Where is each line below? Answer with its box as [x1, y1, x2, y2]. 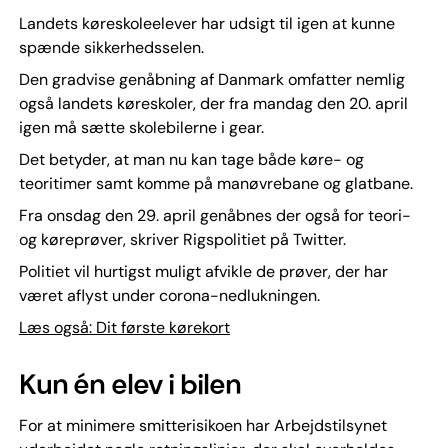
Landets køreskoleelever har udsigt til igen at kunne [18, 13, 395, 34]
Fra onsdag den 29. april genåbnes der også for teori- [18, 205, 411, 226]
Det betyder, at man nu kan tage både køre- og [18, 149, 364, 170]
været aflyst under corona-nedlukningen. [18, 285, 320, 306]
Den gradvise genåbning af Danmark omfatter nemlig [18, 69, 405, 90]
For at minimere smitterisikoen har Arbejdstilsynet [18, 415, 387, 436]
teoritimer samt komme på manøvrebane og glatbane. [18, 173, 413, 194]
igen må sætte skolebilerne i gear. [18, 117, 264, 138]
